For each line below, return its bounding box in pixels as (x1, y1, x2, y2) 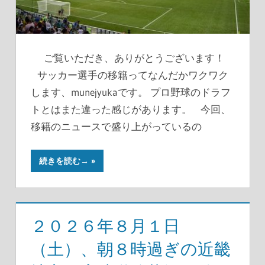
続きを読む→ (39, 156, 89, 167)
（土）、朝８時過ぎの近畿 (31, 239, 231, 260)
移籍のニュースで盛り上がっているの (31, 119, 202, 132)
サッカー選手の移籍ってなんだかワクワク (31, 68, 228, 81)
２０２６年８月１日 (31, 216, 180, 237)
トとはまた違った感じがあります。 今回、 (31, 102, 231, 115)
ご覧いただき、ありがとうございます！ (31, 51, 231, 64)
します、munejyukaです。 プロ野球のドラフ (31, 85, 231, 98)
